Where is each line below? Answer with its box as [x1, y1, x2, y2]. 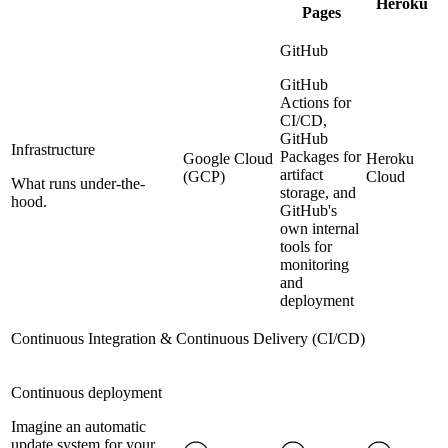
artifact [280, 166, 323, 184]
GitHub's [280, 202, 337, 220]
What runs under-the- [11, 175, 145, 193]
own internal [280, 220, 359, 238]
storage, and [280, 184, 356, 202]
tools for [280, 238, 332, 256]
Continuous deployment [11, 384, 162, 402]
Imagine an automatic [11, 418, 146, 436]
